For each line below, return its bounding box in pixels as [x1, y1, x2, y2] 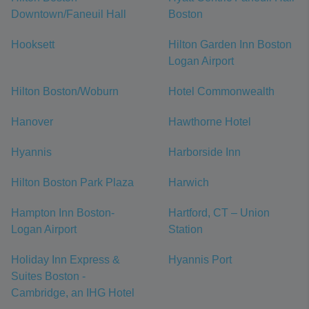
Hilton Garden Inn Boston [168, 39, 292, 51]
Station [168, 223, 203, 236]
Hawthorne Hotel [168, 116, 251, 128]
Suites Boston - [11, 270, 86, 283]
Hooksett [11, 39, 54, 51]
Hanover [11, 116, 53, 128]
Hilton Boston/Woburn [11, 86, 119, 98]
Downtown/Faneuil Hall [11, 8, 126, 21]
